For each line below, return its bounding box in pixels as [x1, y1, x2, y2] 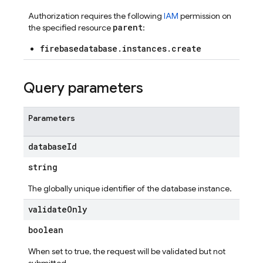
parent [113, 22, 143, 33]
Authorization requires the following [28, 11, 164, 21]
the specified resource [28, 22, 113, 33]
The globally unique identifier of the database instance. [28, 183, 232, 194]
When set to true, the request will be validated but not [28, 246, 225, 257]
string [28, 161, 58, 173]
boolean [28, 224, 63, 235]
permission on [178, 11, 231, 21]
